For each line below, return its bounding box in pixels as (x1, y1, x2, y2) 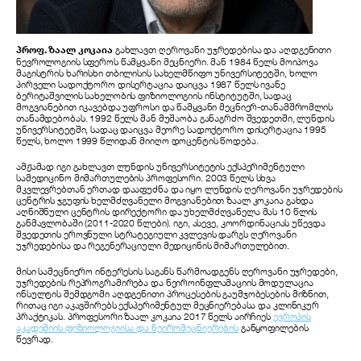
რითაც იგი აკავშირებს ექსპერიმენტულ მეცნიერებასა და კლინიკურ (16, 298, 319, 311)
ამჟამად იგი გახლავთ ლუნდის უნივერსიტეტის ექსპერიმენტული (16, 160, 305, 172)
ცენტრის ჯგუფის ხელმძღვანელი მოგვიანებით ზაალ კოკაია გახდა (16, 193, 314, 206)
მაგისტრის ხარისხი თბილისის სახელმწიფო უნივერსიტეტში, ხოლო (16, 66, 318, 79)
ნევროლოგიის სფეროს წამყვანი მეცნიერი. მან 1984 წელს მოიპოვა (16, 55, 318, 68)
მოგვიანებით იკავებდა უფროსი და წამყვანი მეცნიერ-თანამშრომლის (16, 100, 333, 113)
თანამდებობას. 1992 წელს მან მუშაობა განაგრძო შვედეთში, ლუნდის (16, 111, 334, 124)
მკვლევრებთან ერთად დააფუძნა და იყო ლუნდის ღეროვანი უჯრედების (16, 182, 342, 195)
